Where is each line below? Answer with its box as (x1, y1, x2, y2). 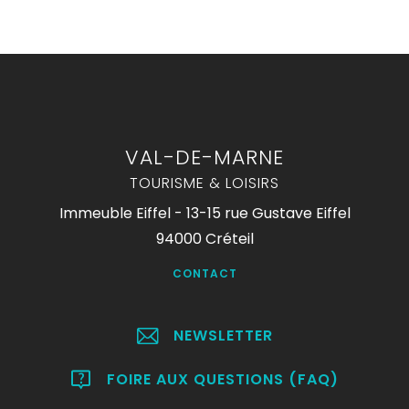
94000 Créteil (155, 228, 254, 249)
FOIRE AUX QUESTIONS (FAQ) (107, 369, 339, 390)
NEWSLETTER (173, 325, 273, 346)
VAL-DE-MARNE (125, 143, 284, 172)
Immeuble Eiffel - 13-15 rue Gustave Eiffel (58, 203, 351, 224)
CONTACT (172, 266, 237, 281)
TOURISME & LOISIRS (130, 173, 279, 194)
